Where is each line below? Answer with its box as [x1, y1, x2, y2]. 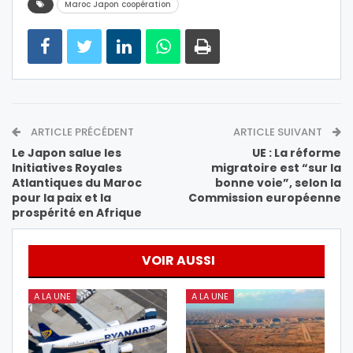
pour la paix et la [12, 190, 111, 206]
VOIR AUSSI [142, 251, 215, 270]
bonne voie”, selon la [215, 175, 341, 191]
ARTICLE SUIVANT [233, 124, 325, 140]
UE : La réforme [252, 145, 341, 162]
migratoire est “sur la [211, 160, 341, 176]
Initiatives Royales [12, 160, 122, 176]
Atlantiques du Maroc [12, 175, 142, 191]
